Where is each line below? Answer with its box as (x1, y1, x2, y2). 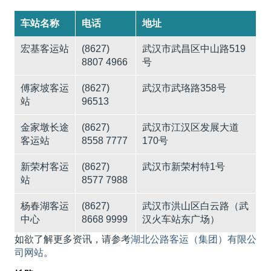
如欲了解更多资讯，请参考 (14, 234, 131, 245)
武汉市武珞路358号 (142, 83, 226, 94)
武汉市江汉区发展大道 (142, 122, 239, 133)
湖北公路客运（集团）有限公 (131, 234, 257, 245)
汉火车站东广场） (142, 214, 220, 225)
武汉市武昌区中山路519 (142, 44, 246, 54)
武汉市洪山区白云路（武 (142, 201, 249, 212)
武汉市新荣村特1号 (142, 162, 225, 172)
